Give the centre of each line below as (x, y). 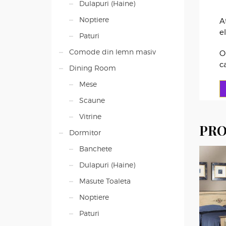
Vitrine (90, 116)
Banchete (96, 149)
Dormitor (85, 132)
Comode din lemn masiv (112, 52)
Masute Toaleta (105, 181)
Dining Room (93, 68)
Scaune (92, 100)
